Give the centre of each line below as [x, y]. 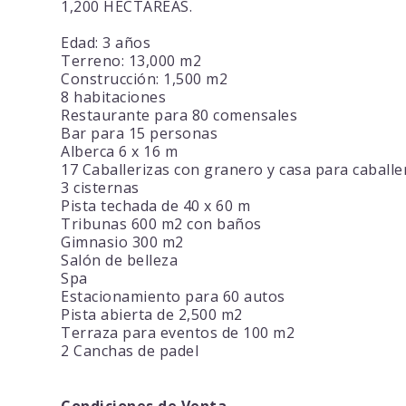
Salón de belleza [120, 261]
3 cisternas [100, 188]
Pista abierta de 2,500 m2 [152, 315]
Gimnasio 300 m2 [122, 242]
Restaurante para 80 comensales [179, 116]
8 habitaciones [114, 97]
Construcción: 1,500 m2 [145, 79]
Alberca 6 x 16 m [120, 152]
